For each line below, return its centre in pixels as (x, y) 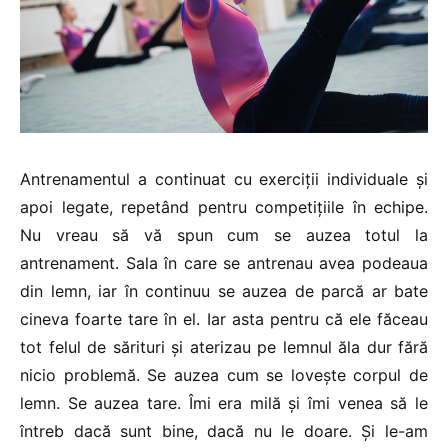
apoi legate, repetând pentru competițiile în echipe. (224, 206)
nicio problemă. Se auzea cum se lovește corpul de (224, 374)
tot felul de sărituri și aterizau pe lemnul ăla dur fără (224, 346)
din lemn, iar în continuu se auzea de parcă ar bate (224, 290)
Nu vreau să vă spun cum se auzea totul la (224, 234)
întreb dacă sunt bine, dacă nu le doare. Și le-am (224, 430)
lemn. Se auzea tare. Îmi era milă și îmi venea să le (224, 402)
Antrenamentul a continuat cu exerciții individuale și (224, 178)
